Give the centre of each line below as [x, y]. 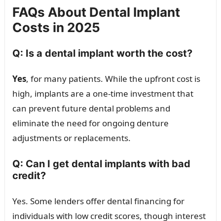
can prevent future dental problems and [91, 109]
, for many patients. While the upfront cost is [113, 79]
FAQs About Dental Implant [96, 12]
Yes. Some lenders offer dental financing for [98, 201]
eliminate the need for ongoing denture [90, 123]
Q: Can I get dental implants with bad [101, 164]
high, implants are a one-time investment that [103, 94]
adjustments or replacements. [71, 138]
